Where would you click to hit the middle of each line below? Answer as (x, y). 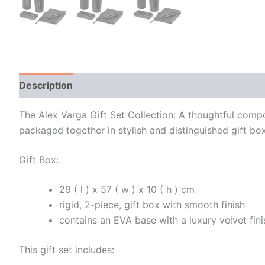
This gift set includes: (67, 249)
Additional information (137, 85)
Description (46, 85)
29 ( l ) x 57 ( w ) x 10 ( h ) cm (128, 189)
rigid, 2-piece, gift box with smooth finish (153, 204)
